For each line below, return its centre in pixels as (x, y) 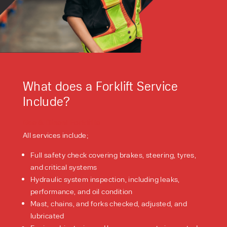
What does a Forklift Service (100, 86)
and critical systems (64, 167)
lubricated (47, 216)
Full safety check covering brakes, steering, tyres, (113, 155)
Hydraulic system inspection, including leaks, (105, 179)
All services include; (55, 135)
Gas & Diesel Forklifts (62, 123)
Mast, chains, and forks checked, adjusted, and (109, 203)
